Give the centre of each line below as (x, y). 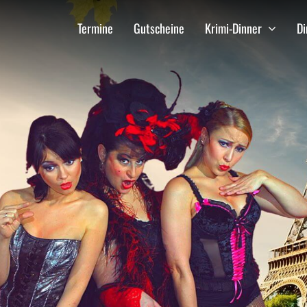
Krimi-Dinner (234, 28)
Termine (96, 28)
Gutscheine (159, 28)
